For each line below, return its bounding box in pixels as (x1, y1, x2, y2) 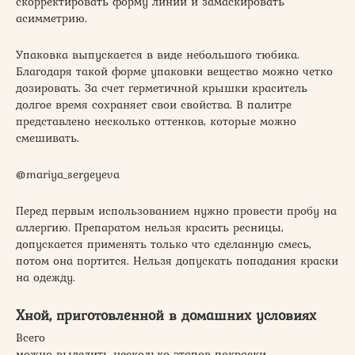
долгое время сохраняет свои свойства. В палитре (16, 96, 292, 114)
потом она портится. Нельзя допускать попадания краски (16, 252, 338, 270)
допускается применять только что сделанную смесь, (16, 235, 311, 254)
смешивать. (16, 129, 79, 147)
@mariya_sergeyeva (16, 166, 120, 184)
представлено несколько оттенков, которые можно (16, 113, 296, 131)
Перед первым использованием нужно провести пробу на (16, 202, 337, 220)
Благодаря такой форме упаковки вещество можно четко (16, 63, 333, 81)
